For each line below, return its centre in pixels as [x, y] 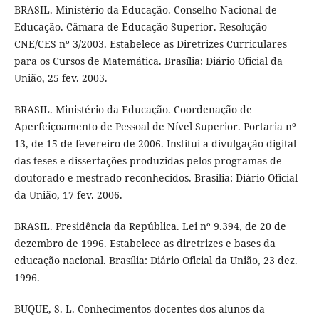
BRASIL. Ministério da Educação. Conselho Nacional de [145, 9]
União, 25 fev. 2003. [61, 78]
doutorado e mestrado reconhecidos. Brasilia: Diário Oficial [156, 177]
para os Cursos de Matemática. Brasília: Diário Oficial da [148, 61]
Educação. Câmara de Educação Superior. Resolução [140, 26]
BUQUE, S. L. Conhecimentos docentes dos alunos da [139, 308]
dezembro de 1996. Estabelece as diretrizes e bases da [145, 243]
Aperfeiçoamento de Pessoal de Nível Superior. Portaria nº [155, 126]
